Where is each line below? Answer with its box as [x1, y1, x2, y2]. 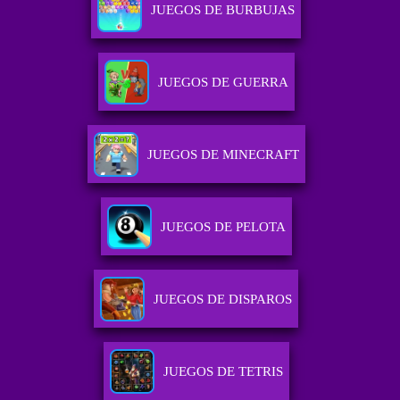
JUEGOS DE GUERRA [157, 75, 288, 90]
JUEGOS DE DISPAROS [154, 292, 293, 307]
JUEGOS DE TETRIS [162, 364, 283, 379]
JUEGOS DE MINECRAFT [146, 147, 299, 162]
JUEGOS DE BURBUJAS [151, 3, 296, 18]
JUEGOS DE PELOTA [160, 220, 286, 235]
